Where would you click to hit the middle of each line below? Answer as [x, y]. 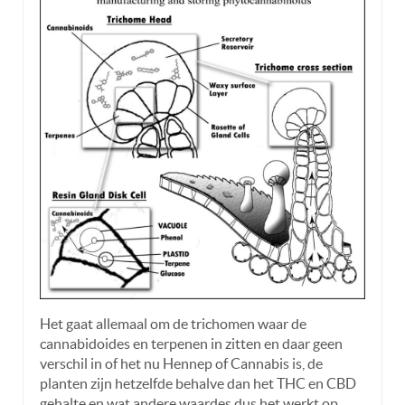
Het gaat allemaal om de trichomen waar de [173, 323]
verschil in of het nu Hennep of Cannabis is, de [181, 363]
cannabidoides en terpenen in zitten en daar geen [191, 343]
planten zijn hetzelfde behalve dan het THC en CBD [198, 383]
